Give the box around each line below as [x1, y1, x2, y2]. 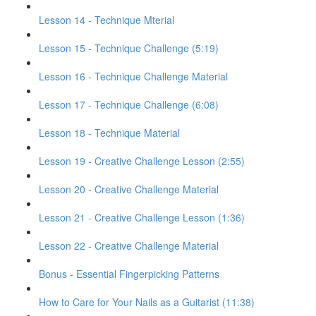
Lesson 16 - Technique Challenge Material [39, 69, 228, 83]
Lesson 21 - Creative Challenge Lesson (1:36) [39, 210, 245, 224]
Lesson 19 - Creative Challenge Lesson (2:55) [39, 154, 245, 168]
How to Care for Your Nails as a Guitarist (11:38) [39, 295, 255, 309]
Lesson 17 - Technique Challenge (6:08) [39, 97, 219, 111]
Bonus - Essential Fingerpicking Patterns [39, 267, 219, 281]
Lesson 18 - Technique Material [39, 126, 180, 140]
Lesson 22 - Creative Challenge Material [39, 238, 219, 253]
